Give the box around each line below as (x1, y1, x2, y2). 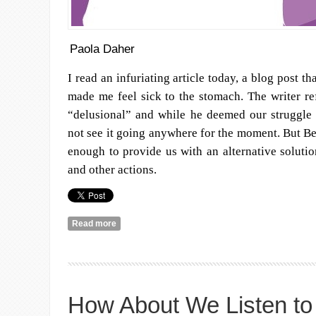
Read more (72, 219, 116, 228)
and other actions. (68, 163, 157, 176)
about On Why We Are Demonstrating (116, 219, 266, 228)
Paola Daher (70, 42, 135, 56)
